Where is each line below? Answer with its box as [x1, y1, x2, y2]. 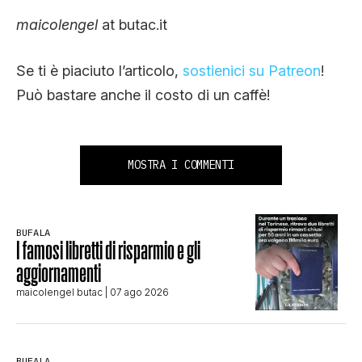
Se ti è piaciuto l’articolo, [16, 62, 183, 80]
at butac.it [98, 16, 167, 34]
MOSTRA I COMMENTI [128, 158, 234, 173]
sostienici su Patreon [183, 62, 321, 80]
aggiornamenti [16, 259, 101, 286]
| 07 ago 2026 [103, 285, 169, 298]
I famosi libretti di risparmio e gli [16, 236, 200, 263]
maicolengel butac [16, 285, 103, 298]
